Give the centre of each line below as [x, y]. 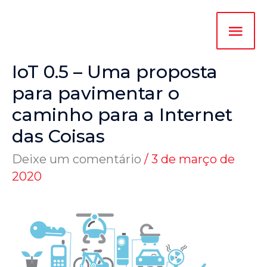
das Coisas [58, 136]
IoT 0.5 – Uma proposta [115, 72]
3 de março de [193, 159]
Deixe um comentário [77, 159]
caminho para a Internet [122, 115]
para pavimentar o [96, 94]
